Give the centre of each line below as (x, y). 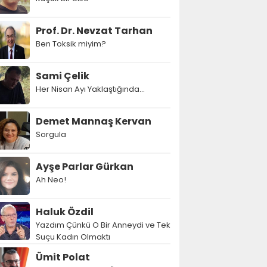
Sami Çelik (63, 76)
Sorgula (51, 134)
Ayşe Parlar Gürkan (85, 167)
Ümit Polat (63, 257)
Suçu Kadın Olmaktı (73, 237)
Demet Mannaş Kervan (94, 121)
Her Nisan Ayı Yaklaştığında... (90, 89)
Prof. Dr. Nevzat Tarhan (94, 31)
